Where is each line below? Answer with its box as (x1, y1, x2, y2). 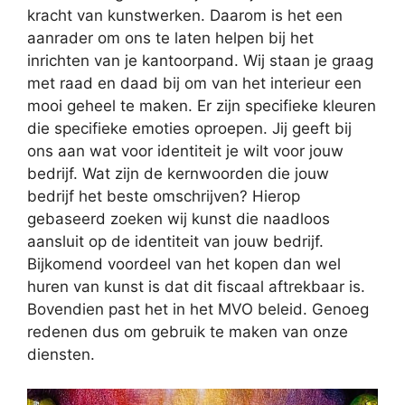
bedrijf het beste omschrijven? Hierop (27, 186, 300, 205)
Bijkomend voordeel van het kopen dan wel (27, 254, 341, 273)
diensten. (27, 344, 95, 363)
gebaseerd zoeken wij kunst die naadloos (27, 209, 330, 228)
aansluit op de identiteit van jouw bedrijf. (27, 231, 324, 250)
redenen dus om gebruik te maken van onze (27, 322, 348, 341)
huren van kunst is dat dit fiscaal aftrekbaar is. (27, 277, 365, 296)
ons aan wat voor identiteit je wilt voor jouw (27, 141, 344, 160)
